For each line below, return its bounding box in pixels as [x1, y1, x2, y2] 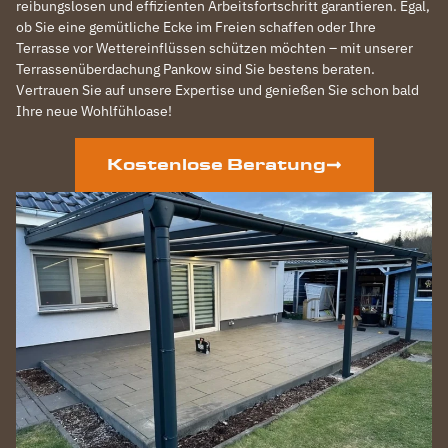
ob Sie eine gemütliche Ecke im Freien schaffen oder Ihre [16, 17, 376, 36]
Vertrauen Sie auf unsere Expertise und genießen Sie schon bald [16, 80, 419, 99]
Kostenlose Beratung [106, 154, 326, 174]
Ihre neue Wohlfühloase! [16, 101, 172, 120]
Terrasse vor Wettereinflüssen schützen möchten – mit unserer [16, 38, 413, 57]
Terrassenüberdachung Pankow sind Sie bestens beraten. [16, 59, 375, 78]
